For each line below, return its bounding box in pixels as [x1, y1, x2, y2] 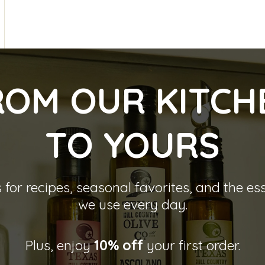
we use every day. [77, 195, 188, 213]
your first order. [143, 236, 240, 254]
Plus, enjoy [25, 236, 94, 254]
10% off [93, 236, 143, 254]
